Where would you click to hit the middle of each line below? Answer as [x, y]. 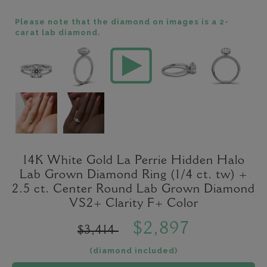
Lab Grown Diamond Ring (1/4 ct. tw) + [133, 176]
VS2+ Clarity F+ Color [133, 204]
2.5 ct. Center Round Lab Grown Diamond [133, 190]
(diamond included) [133, 251]
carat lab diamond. [58, 33]
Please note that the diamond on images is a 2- [122, 22]
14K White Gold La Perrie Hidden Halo [133, 161]
